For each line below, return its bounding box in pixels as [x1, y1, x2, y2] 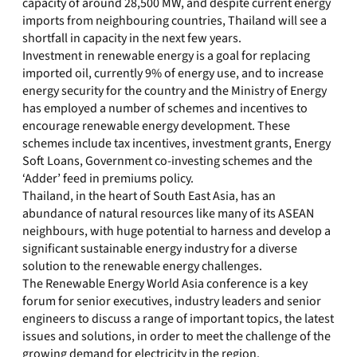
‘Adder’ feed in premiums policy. [22, 170, 194, 187]
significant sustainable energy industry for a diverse [22, 240, 297, 257]
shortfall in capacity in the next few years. [22, 29, 241, 47]
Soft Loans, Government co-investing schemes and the [22, 152, 312, 170]
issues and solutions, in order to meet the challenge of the [22, 328, 331, 345]
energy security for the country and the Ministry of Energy [22, 82, 327, 100]
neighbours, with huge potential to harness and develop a [22, 222, 331, 240]
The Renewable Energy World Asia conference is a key [22, 275, 308, 292]
